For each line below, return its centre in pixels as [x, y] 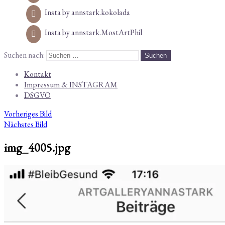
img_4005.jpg [37, 147]
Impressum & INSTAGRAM [71, 84]
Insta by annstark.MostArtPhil [93, 32]
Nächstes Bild [26, 124]
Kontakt [38, 74]
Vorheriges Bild [28, 114]
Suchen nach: [24, 55]
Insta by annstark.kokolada [87, 12]
